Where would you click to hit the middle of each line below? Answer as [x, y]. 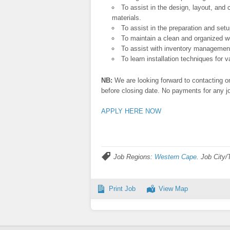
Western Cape [176, 157]
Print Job [122, 188]
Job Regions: [133, 157]
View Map [173, 188]
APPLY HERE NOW [131, 111]
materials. [127, 18]
